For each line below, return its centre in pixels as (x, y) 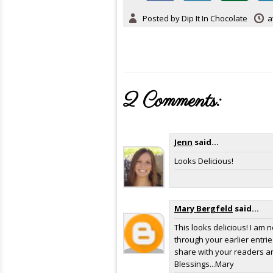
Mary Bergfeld (204, 208)
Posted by (162, 18)
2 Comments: (172, 101)
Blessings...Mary (204, 264)
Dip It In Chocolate (214, 18)
